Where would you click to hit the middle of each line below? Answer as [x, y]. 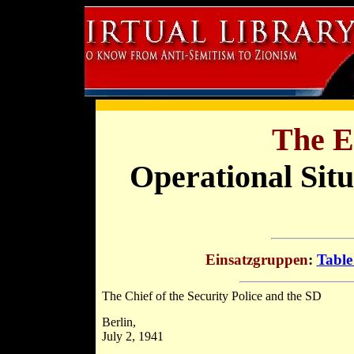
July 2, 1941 [132, 337]
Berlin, [119, 322]
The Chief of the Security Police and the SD [211, 296]
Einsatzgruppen [256, 260]
